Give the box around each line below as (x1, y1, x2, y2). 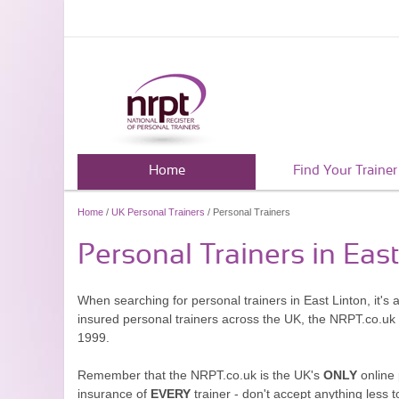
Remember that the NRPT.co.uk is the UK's (77, 368, 323, 382)
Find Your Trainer (292, 164, 397, 177)
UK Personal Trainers (111, 207, 205, 217)
